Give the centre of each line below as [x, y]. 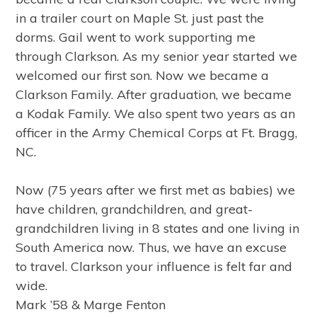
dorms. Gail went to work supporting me [136, 37]
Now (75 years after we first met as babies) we [156, 190]
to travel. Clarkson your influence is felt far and [154, 266]
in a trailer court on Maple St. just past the [140, 18]
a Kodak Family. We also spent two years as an [156, 114]
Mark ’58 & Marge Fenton [91, 305]
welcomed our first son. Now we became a [143, 75]
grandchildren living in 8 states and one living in [158, 228]
